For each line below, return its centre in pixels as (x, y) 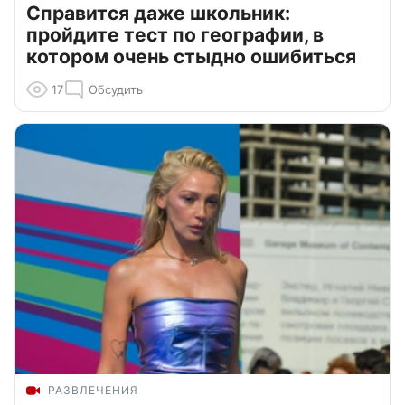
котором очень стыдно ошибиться (191, 57)
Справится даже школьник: (158, 14)
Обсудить (116, 90)
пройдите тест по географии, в (175, 35)
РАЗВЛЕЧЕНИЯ (93, 390)
